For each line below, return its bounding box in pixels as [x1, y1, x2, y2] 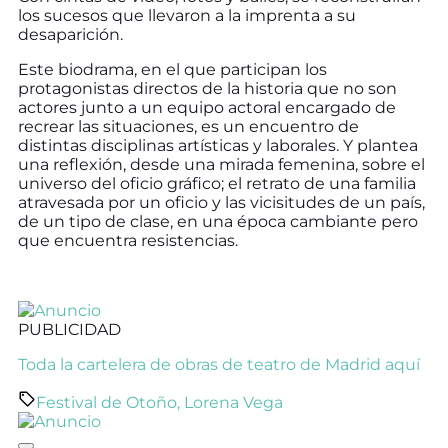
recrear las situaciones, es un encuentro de [18, 116, 359, 136]
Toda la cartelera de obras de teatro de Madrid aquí [18, 354, 420, 374]
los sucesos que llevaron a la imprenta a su [18, 5, 356, 25]
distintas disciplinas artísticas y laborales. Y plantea [18, 135, 418, 155]
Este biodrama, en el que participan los [18, 59, 327, 79]
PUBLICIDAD [18, 319, 121, 339]
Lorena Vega [184, 392, 283, 412]
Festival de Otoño [36, 392, 177, 412]
